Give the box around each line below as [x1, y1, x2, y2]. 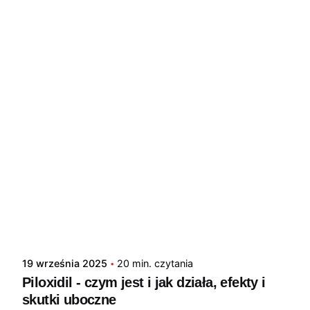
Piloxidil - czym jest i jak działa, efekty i [22, 275, 266, 291]
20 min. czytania [117, 257, 193, 270]
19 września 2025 [22, 257, 107, 270]
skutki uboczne [22, 292, 116, 308]
